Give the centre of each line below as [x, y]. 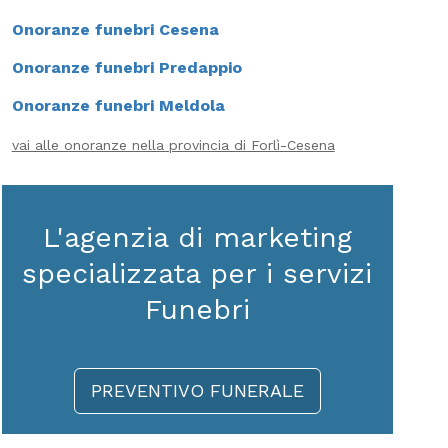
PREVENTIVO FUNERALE [197, 390]
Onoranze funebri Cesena [115, 29]
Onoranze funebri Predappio [126, 67]
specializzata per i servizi [197, 273]
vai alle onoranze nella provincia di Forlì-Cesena [173, 145]
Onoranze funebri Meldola [118, 105]
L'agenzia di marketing [197, 237]
